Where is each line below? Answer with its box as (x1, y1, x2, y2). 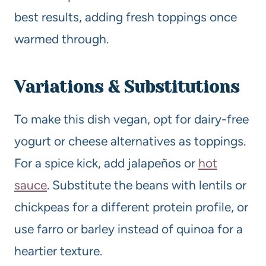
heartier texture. (14, 243, 102, 258)
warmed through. (14, 31, 109, 46)
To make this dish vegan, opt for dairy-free (14, 111, 249, 126)
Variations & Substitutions (14, 77, 239, 97)
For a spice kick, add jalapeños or (14, 155, 198, 170)
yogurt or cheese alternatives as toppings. (14, 133, 246, 148)
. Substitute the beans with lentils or (47, 177, 246, 192)
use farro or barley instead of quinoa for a (14, 221, 243, 236)
